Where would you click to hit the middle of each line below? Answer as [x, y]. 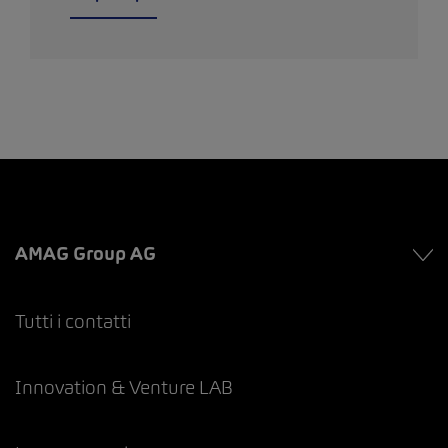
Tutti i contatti [73, 321]
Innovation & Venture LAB [124, 387]
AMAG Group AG [85, 253]
